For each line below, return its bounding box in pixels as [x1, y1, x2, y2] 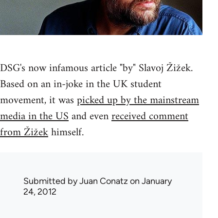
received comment [111, 107, 188, 126]
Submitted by [23, 175, 79, 186]
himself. [48, 123, 84, 142]
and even [69, 107, 111, 126]
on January [128, 175, 172, 186]
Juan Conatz [79, 175, 128, 186]
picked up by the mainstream [77, 91, 199, 110]
